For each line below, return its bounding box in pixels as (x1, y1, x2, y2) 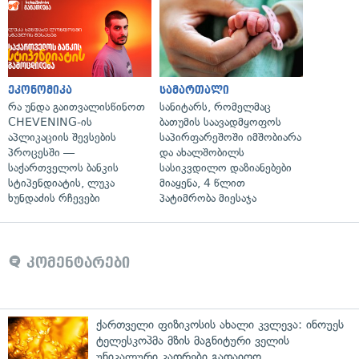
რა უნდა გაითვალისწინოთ (8, 99, 145, 114)
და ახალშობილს (159, 145, 244, 159)
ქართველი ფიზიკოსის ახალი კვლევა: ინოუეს (96, 317, 344, 332)
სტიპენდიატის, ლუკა (8, 175, 115, 190)
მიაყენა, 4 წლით (159, 175, 245, 190)
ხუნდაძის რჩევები (8, 191, 100, 205)
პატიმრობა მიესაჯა (159, 191, 256, 205)
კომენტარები (22, 254, 130, 271)
